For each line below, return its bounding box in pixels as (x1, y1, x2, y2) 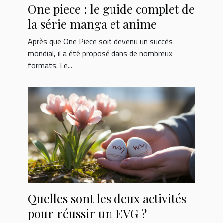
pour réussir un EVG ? (28, 205, 147, 222)
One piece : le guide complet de (28, 1, 195, 17)
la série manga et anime (28, 16, 157, 32)
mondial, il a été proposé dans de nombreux (28, 47, 172, 60)
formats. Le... (28, 59, 72, 72)
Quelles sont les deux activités (28, 190, 186, 207)
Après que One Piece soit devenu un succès (28, 35, 173, 48)
